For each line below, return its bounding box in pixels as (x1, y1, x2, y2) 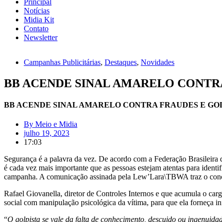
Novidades (141, 58, 174, 66)
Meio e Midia (35, 120, 77, 129)
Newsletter (24, 33, 57, 42)
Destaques (105, 58, 137, 66)
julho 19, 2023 (24, 129, 69, 138)
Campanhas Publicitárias (24, 58, 101, 66)
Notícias (24, 6, 50, 15)
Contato (24, 24, 49, 33)
